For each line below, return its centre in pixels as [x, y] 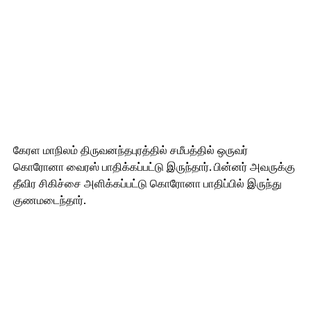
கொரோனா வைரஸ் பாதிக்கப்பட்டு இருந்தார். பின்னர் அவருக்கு [154, 167]
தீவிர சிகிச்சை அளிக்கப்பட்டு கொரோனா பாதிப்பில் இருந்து [147, 184]
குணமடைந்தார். [49, 200]
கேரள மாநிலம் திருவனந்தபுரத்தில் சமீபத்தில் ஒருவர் [130, 150]
